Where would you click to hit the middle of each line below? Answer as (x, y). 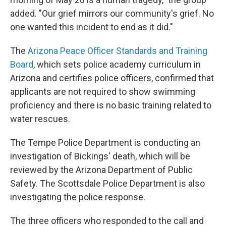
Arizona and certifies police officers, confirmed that (112, 78)
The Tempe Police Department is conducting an (105, 142)
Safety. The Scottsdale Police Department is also (107, 183)
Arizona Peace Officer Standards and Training (118, 50)
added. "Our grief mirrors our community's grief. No (112, 13)
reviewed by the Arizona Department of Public (101, 169)
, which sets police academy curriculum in (117, 64)
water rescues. (40, 119)
